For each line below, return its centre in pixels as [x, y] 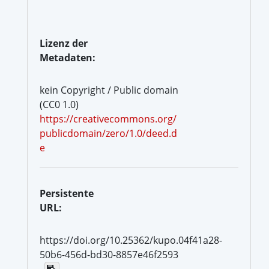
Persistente [67, 193]
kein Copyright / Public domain [109, 90]
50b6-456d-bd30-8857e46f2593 [109, 254]
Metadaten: [68, 57]
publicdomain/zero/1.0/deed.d [108, 133]
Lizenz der [64, 43]
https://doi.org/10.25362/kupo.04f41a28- [131, 240]
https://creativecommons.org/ [108, 119]
